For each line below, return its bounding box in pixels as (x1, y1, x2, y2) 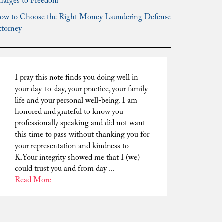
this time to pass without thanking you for (15, 131, 149, 139)
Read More (15, 176, 51, 184)
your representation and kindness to (15, 142, 129, 150)
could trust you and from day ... (15, 165, 114, 173)
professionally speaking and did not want (15, 119, 145, 127)
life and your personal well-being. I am (15, 97, 137, 105)
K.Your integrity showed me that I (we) (15, 154, 140, 162)
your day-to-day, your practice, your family (15, 85, 148, 93)
